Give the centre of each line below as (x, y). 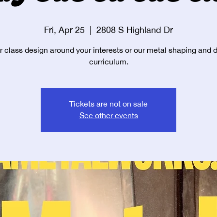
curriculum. (108, 62)
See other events (108, 116)
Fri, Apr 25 (64, 30)
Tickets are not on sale (108, 104)
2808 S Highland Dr (135, 30)
